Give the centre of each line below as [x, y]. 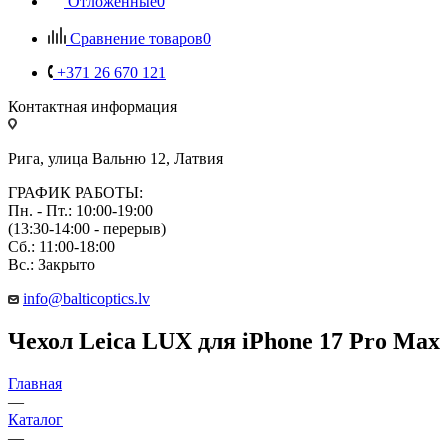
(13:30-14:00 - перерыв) [87, 228]
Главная [35, 383]
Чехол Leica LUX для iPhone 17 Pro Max [224, 340]
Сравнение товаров [136, 38]
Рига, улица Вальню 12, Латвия [115, 158]
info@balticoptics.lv [86, 298]
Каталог [35, 419]
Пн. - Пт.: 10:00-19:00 [80, 210]
